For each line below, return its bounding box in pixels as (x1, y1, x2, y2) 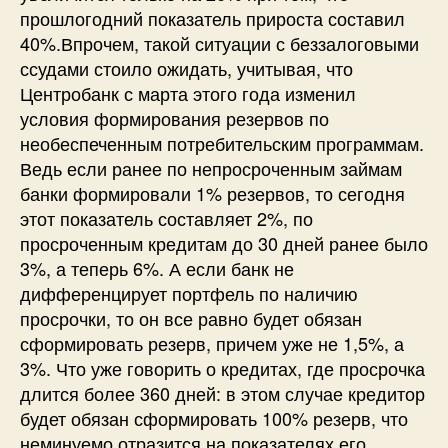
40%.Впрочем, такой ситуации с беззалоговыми (20, 29, 419, 56)
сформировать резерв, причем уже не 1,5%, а (20, 329, 404, 356)
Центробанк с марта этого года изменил (20, 79, 356, 106)
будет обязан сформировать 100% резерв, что (20, 404, 408, 431)
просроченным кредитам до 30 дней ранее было (20, 229, 428, 256)
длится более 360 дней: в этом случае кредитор (20, 379, 425, 406)
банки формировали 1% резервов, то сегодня (20, 179, 405, 206)
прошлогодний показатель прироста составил (20, 4, 405, 31)
